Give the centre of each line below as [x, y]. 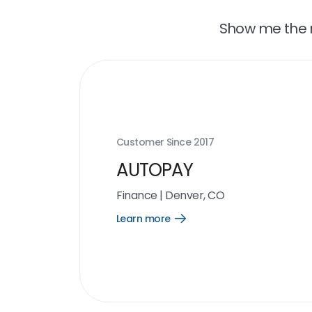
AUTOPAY [155, 170]
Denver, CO [195, 195]
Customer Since [155, 142]
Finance [137, 195]
